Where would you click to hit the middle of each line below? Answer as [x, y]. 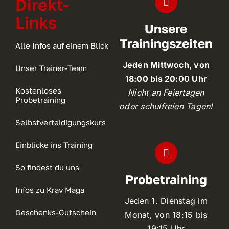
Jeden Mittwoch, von [166, 65]
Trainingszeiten [166, 43]
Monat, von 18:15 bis [166, 214]
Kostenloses [38, 90]
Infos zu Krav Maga [50, 189]
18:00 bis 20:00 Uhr [166, 78]
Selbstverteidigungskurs [60, 122]
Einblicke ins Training [54, 144]
